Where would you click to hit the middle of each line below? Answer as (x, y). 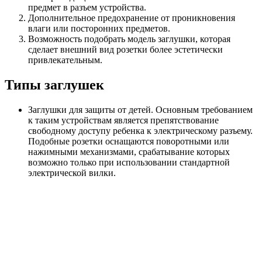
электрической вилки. (72, 173)
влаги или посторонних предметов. (99, 29)
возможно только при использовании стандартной (129, 163)
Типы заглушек (54, 85)
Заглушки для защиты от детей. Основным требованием (140, 110)
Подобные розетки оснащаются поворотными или (129, 142)
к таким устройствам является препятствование (123, 120)
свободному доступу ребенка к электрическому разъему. (140, 131)
